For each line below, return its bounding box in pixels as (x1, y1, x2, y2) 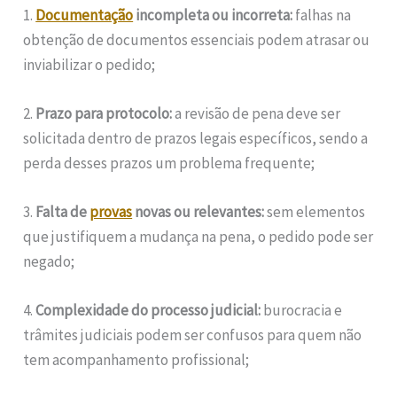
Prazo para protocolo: (35, 103, 173, 123)
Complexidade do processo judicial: (35, 300, 261, 321)
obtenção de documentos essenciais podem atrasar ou (23, 29, 370, 50)
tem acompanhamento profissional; (23, 350, 250, 370)
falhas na (292, 4, 352, 25)
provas (90, 202, 133, 222)
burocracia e (261, 300, 343, 321)
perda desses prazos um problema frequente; (23, 152, 315, 173)
